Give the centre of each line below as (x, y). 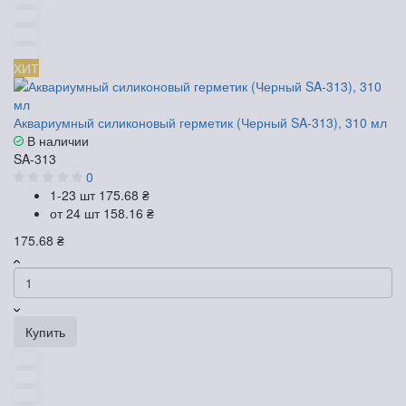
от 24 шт (77, 213)
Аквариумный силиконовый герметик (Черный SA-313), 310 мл (200, 123)
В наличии (56, 141)
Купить (45, 332)
